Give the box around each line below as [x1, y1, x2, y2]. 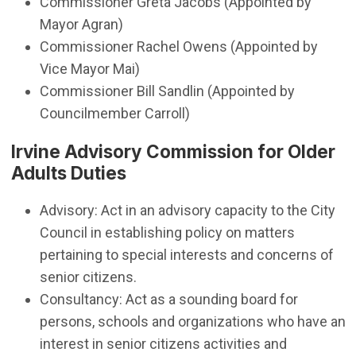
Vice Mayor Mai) [39, 60, 140, 77]
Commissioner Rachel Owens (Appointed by [39, 37, 318, 55]
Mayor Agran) [39, 15, 123, 33]
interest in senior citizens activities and [39, 335, 287, 353]
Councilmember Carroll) [39, 104, 190, 122]
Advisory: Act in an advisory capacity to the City [39, 202, 335, 219]
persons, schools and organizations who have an [39, 313, 346, 331]
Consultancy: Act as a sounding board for [39, 291, 298, 308]
